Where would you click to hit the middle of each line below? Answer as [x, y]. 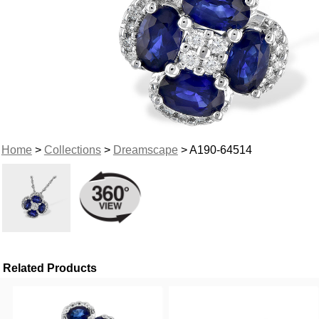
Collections [72, 150]
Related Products [50, 268]
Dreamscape [145, 150]
